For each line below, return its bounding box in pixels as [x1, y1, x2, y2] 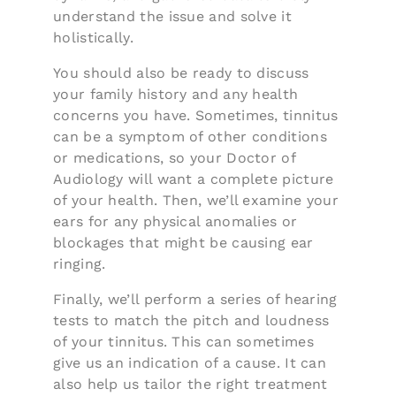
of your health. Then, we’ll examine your [53, 191, 339, 209]
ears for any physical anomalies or [53, 212, 298, 230]
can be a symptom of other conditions [53, 127, 327, 145]
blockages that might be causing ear [53, 233, 314, 251]
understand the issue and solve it [53, 7, 292, 25]
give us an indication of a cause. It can [53, 354, 326, 371]
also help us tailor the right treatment [53, 375, 328, 392]
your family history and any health [53, 85, 299, 103]
